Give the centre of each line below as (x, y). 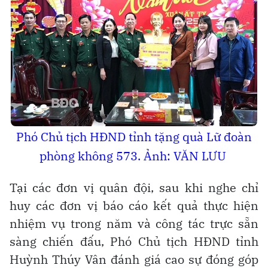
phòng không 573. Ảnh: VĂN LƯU (134, 156)
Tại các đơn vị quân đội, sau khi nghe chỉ (134, 187)
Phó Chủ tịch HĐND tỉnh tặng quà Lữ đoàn (134, 136)
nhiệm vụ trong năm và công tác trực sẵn (134, 223)
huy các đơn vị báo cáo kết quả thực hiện (134, 205)
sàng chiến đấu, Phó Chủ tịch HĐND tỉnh (134, 241)
